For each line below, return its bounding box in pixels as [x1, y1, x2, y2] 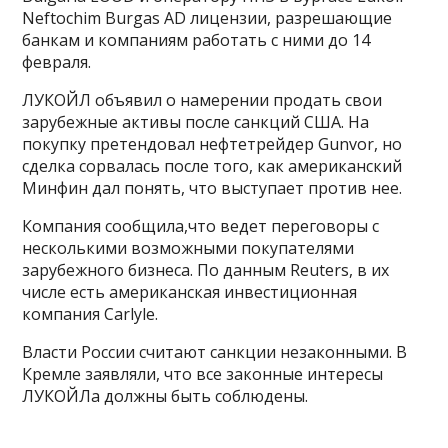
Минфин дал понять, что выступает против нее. [22, 177, 403, 199]
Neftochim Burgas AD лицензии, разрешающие [22, 7, 393, 29]
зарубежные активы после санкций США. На [22, 111, 370, 133]
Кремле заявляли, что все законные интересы [22, 363, 384, 385]
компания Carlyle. [22, 303, 159, 325]
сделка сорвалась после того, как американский [22, 155, 403, 177]
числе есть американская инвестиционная [22, 281, 358, 303]
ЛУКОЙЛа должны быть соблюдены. [22, 385, 309, 407]
